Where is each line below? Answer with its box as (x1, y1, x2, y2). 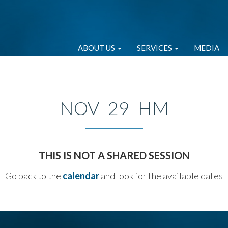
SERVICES (137, 43, 174, 53)
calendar (63, 170, 99, 181)
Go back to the (5, 170, 63, 181)
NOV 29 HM (59, 97, 169, 119)
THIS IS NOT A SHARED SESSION (38, 149, 190, 161)
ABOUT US (78, 43, 117, 53)
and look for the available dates (99, 170, 223, 181)
